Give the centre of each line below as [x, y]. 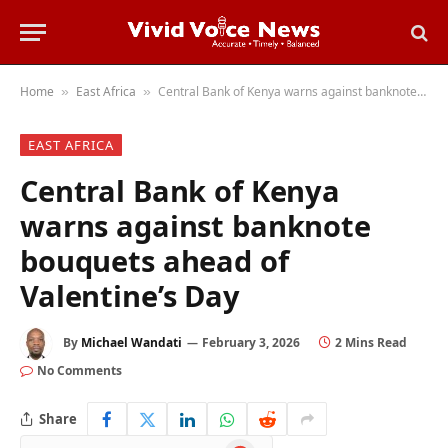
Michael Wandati [131, 343]
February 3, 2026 [251, 343]
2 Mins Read [371, 343]
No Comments [79, 370]
